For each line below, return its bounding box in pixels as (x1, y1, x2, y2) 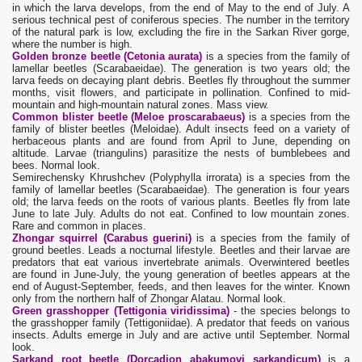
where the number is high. (12, 38, 133, 51)
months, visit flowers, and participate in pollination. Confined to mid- (12, 86, 350, 99)
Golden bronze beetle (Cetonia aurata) (12, 50, 203, 63)
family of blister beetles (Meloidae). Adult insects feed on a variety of (12, 123, 350, 136)
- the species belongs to (234, 305, 350, 318)
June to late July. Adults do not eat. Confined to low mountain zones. (12, 208, 350, 221)
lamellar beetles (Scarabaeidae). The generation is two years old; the (12, 62, 350, 75)
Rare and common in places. (12, 220, 146, 233)
